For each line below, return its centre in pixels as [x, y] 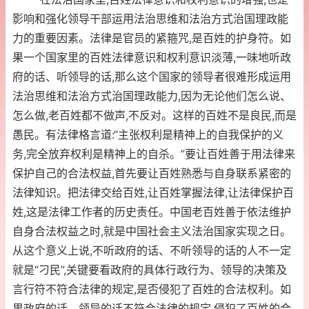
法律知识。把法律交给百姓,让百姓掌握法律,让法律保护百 [153, 193]
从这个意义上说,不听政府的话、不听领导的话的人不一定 [152, 251]
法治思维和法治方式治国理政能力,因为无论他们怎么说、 [152, 96]
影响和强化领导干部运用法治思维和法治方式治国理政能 [150, 19]
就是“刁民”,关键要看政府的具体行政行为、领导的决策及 [150, 270]
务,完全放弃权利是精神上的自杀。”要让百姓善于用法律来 [154, 154]
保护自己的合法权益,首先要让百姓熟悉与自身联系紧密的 [152, 173]
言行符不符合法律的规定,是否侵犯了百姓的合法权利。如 [152, 289]
